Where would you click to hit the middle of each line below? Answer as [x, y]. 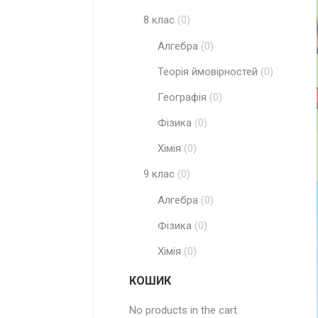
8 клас [159, 20]
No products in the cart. [184, 310]
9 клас [159, 174]
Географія [182, 97]
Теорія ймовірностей [208, 72]
